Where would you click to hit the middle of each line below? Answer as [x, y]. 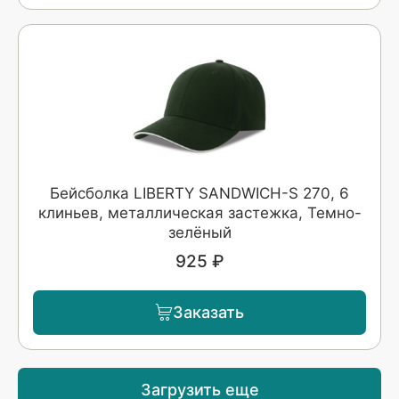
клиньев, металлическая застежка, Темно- [199, 212]
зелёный [199, 232]
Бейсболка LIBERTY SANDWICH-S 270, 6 [199, 193]
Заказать [208, 312]
